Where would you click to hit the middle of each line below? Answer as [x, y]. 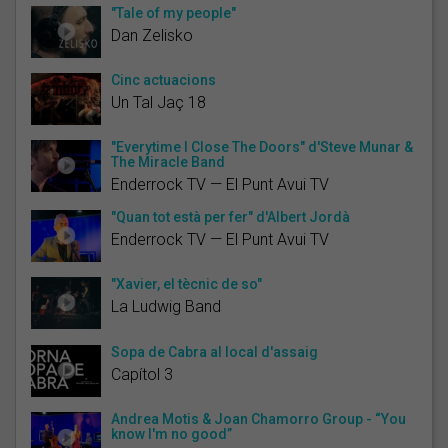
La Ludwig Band [166, 306]
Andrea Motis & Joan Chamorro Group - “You [258, 418]
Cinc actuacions [163, 79]
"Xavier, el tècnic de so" [186, 283]
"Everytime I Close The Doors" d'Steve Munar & [262, 146]
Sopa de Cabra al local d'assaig [214, 351]
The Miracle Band [168, 161]
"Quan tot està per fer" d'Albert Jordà [230, 216]
